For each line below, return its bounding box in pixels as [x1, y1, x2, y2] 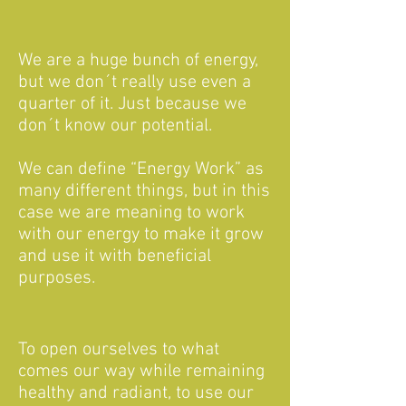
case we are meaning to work [18, 202, 245, 224]
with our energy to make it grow [18, 224, 264, 246]
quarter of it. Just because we [18, 93, 246, 115]
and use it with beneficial [18, 246, 211, 267]
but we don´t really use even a [18, 72, 251, 93]
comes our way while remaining [18, 361, 265, 382]
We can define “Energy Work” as [18, 159, 264, 180]
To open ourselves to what [18, 339, 219, 361]
